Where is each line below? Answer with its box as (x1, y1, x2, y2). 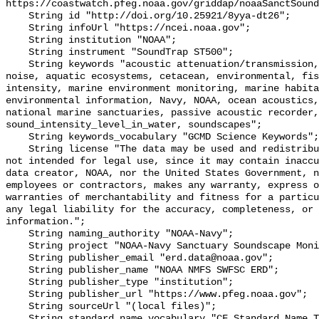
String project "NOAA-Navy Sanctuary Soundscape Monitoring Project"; (6, 241, 28, 252)
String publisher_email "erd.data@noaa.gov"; (6, 253, 28, 264)
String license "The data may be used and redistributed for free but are (6, 144, 28, 155)
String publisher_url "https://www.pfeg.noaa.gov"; (6, 289, 28, 300)
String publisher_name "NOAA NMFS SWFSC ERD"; (6, 265, 28, 276)
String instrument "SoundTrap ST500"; (6, 47, 28, 58)
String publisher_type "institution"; (6, 277, 28, 288)
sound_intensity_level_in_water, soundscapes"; (6, 120, 262, 131)
